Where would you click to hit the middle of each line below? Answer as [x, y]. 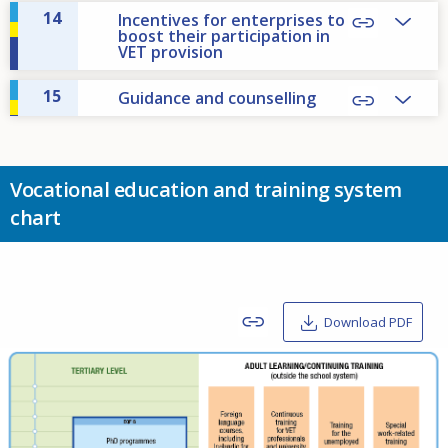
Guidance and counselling [217, 98]
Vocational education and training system [205, 190]
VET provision [170, 52]
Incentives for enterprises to [231, 20]
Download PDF [368, 322]
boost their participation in [224, 36]
